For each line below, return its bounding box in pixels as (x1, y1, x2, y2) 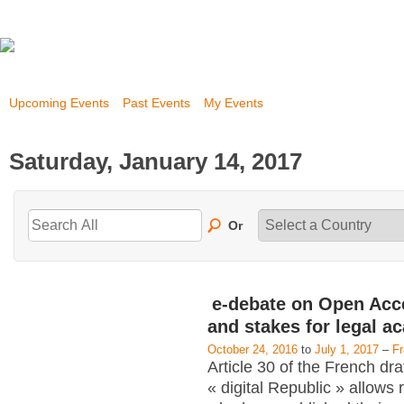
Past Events (123, 96, 190, 110)
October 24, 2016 (207, 343, 298, 356)
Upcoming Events (9, 96, 109, 110)
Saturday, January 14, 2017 (9, 147, 302, 175)
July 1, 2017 (315, 343, 379, 356)
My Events (204, 96, 263, 110)
